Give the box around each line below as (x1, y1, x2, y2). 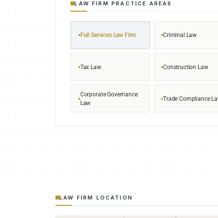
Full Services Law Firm (80, 31, 136, 39)
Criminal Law (163, 31, 197, 39)
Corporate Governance (80, 90, 138, 98)
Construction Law (163, 63, 208, 71)
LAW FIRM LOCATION (59, 194, 133, 201)
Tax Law (80, 63, 101, 71)
